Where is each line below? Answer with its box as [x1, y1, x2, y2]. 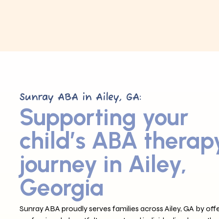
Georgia [20, 173, 104, 201]
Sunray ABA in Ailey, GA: [20, 91, 141, 104]
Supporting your [20, 103, 189, 131]
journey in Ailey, [20, 150, 187, 178]
